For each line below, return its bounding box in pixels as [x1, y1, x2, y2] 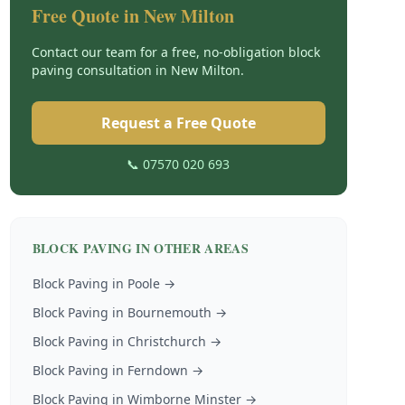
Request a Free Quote [100, 113, 256, 133]
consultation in [76, 61, 171, 79]
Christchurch [127, 333, 206, 350]
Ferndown [127, 362, 188, 379]
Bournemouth [127, 304, 212, 321]
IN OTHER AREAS [131, 239, 250, 258]
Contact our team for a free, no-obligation [31, 43, 288, 61]
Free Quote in [31, 3, 144, 29]
